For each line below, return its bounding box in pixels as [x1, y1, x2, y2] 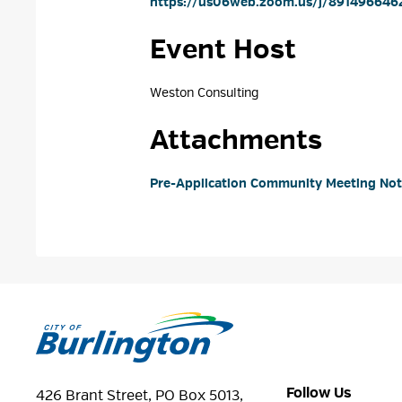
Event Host [150, 32, 297, 66]
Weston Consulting [150, 85, 259, 100]
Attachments [150, 123, 323, 157]
